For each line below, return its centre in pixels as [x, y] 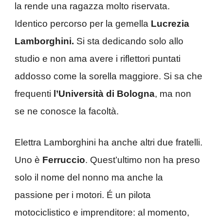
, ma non [173, 93]
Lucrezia [169, 23]
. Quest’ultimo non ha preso [143, 160]
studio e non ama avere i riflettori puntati [98, 58]
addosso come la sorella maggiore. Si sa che [109, 76]
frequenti [34, 93]
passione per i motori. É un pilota [83, 195]
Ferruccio [64, 160]
